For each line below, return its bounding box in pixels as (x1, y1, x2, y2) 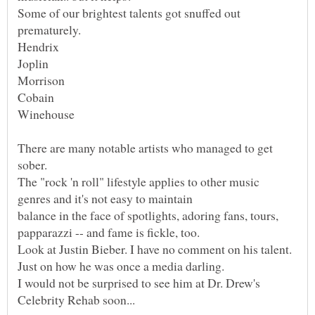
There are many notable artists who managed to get (18, 139, 273, 156)
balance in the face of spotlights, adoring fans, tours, (18, 206, 278, 224)
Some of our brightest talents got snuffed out (18, 4, 240, 21)
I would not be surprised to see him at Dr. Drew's (18, 274, 260, 291)
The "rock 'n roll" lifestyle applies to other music (18, 172, 259, 190)
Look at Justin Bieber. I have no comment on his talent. (18, 240, 292, 257)
